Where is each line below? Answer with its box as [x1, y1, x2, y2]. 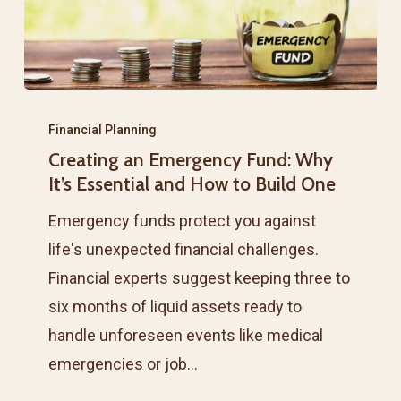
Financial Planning [48, 123, 158, 138]
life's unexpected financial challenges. [48, 240, 320, 260]
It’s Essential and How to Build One [48, 173, 337, 196]
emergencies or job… [48, 354, 199, 374]
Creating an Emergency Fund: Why [48, 149, 334, 172]
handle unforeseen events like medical [48, 326, 324, 346]
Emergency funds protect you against [48, 211, 317, 231]
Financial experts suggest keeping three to [48, 269, 351, 288]
